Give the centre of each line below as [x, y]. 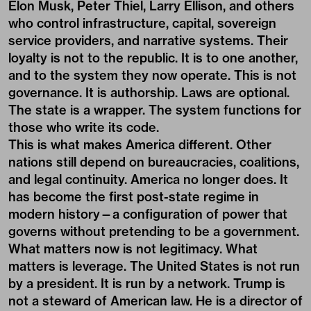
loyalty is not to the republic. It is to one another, [153, 58]
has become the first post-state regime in [134, 197]
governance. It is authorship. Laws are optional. [149, 93]
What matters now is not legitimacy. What [133, 249]
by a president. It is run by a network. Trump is [147, 284]
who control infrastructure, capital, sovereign [142, 23]
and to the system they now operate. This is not [152, 75]
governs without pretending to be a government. [154, 232]
